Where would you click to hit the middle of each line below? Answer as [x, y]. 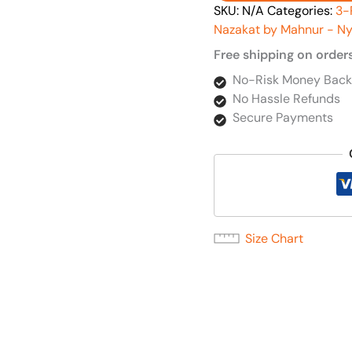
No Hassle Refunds [286, 99]
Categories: [301, 11]
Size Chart [274, 239]
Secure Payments [283, 118]
